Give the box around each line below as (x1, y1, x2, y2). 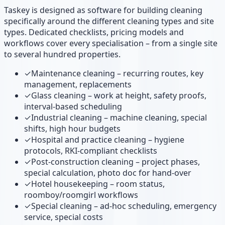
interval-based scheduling (24, 100, 122, 112)
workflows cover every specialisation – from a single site (4, 37, 217, 49)
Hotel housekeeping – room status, (31, 178, 165, 189)
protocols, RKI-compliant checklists (24, 145, 157, 156)
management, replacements (24, 78, 132, 90)
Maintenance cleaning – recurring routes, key (31, 67, 203, 79)
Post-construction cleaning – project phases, (31, 156, 200, 167)
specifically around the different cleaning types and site (4, 15, 214, 27)
